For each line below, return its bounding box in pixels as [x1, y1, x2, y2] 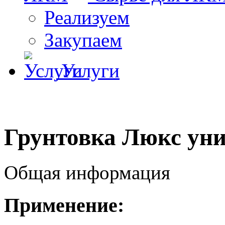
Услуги [61, 60, 120, 82]
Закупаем [44, 29, 122, 51]
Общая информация [4, 162, 170, 184]
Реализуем [44, 7, 130, 29]
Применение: [4, 194, 124, 217]
